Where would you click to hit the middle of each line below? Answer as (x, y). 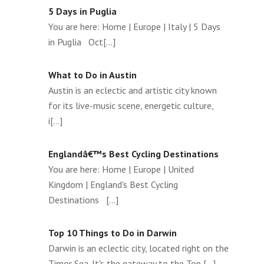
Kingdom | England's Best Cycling (113, 184)
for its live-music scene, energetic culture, (131, 105)
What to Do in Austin (93, 75)
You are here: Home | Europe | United (121, 169)
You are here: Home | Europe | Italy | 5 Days (134, 26)
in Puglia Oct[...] (82, 42)
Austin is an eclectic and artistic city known (133, 90)
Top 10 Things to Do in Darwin (113, 232)
